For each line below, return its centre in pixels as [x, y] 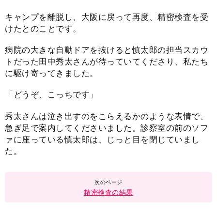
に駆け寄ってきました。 [52, 73]
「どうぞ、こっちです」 [52, 95]
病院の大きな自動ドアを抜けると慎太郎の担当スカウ [107, 50]
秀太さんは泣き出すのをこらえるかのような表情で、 [107, 116]
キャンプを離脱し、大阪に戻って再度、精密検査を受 [107, 17]
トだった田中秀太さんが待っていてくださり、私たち [107, 62]
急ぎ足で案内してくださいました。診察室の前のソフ [107, 128]
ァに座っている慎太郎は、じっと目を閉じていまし [102, 139]
